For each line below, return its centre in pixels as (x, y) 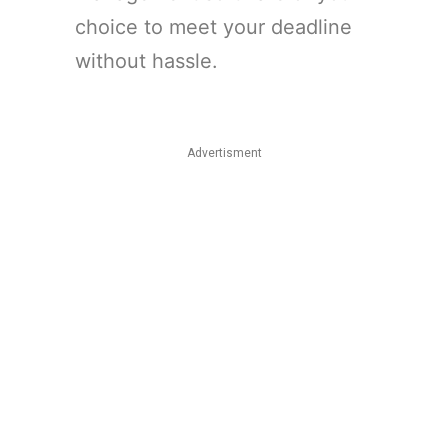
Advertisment (224, 152)
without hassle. (146, 60)
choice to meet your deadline (213, 26)
